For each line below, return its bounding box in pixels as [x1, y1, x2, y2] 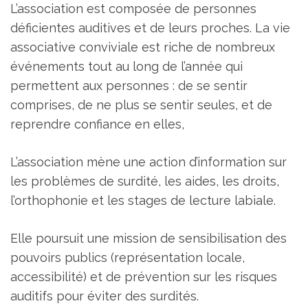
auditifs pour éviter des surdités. [10, 288, 199, 303]
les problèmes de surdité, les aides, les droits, [10, 173, 279, 188]
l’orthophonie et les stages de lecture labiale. [10, 192, 276, 208]
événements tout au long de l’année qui [10, 58, 243, 74]
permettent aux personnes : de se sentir [10, 78, 247, 93]
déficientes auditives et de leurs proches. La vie [10, 20, 290, 35]
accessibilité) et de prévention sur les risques [10, 269, 277, 284]
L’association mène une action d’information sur [10, 154, 287, 169]
